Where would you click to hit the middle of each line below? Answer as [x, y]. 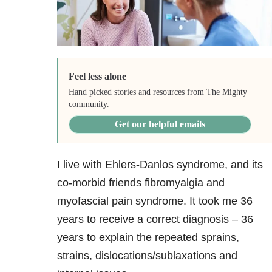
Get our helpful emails [160, 124]
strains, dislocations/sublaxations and [147, 256]
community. [89, 104]
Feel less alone [97, 76]
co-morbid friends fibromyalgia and [141, 183]
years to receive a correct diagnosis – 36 [155, 219]
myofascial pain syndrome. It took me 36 [155, 201]
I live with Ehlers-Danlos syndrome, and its [160, 165]
